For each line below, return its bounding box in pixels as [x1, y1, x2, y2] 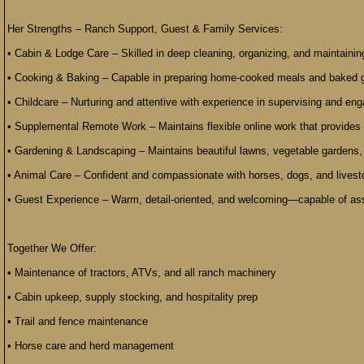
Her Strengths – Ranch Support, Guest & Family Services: [7, 23, 283, 35]
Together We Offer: [7, 242, 97, 254]
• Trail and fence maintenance [7, 315, 148, 327]
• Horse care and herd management [7, 340, 174, 352]
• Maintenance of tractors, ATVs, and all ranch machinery [7, 266, 276, 279]
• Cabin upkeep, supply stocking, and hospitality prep [7, 291, 258, 303]
